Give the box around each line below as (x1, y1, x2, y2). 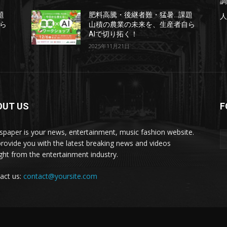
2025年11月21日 (89, 42, 130, 50)
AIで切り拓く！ (89, 30, 138, 39)
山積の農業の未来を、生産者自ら (89, 20, 196, 29)
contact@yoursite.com (23, 171, 97, 181)
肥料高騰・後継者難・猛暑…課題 (89, 11, 193, 19)
